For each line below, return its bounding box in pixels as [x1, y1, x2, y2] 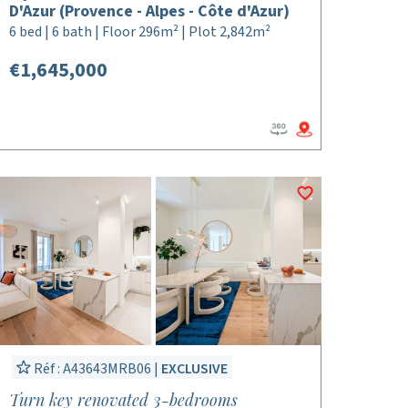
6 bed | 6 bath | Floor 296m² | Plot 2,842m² [8, 22, 270, 42]
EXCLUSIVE [160, 359, 228, 379]
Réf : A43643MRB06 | [30, 359, 161, 379]
